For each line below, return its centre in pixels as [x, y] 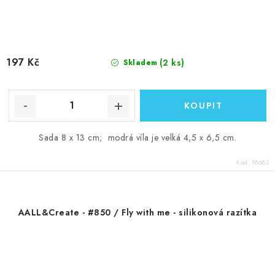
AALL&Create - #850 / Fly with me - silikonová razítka [137, 212]
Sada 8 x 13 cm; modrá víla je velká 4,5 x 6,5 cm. [137, 137]
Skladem [139, 62]
